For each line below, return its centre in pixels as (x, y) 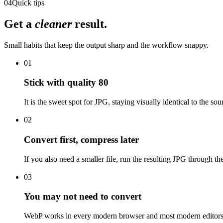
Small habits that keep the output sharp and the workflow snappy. (106, 45)
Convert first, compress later (81, 139)
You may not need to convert (83, 197)
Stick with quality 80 (66, 83)
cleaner (53, 24)
